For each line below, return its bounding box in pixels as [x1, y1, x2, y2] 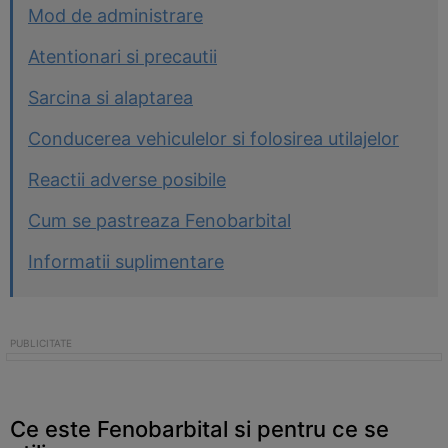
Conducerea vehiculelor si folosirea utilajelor [28, 128, 399, 149]
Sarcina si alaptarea [28, 87, 193, 108]
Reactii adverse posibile [28, 169, 226, 190]
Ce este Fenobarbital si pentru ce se [10, 416, 389, 442]
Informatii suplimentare [28, 251, 224, 272]
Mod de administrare [28, 5, 203, 26]
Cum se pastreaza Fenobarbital [28, 210, 291, 231]
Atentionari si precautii [28, 46, 217, 67]
